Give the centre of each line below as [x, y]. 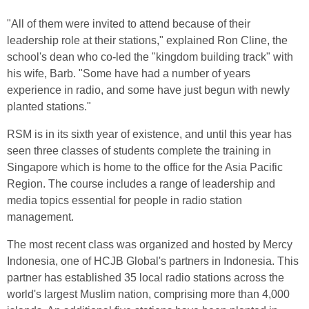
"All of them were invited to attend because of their [129, 24]
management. [40, 217]
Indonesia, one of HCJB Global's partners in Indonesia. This [153, 261]
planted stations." [49, 107]
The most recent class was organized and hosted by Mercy [150, 245]
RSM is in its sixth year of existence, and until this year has [149, 134]
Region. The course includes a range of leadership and [141, 184]
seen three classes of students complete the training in [139, 151]
